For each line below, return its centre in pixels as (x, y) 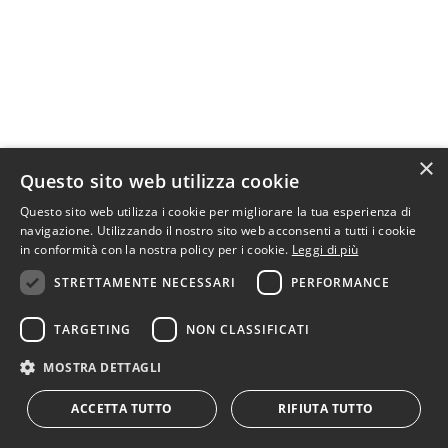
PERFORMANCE (340, 282)
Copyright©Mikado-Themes (118, 291)
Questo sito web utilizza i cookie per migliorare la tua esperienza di (216, 211)
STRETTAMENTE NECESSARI (145, 282)
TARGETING (92, 329)
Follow (66, 316)
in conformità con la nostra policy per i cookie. (156, 249)
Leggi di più (325, 249)
